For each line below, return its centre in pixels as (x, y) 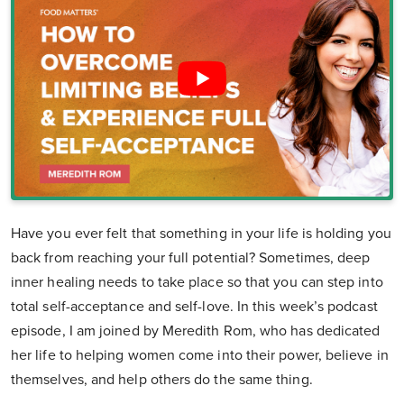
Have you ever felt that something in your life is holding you (201, 233)
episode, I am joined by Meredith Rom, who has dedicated (196, 331)
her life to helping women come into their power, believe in (200, 355)
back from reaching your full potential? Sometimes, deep (191, 257)
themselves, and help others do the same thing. (164, 379)
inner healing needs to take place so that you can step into (197, 282)
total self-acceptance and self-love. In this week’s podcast (194, 306)
